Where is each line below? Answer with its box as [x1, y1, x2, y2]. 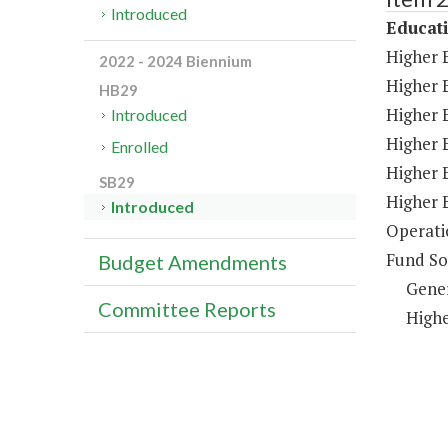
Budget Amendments [98, 250, 287, 275]
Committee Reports [98, 297, 276, 322]
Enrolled [111, 137, 169, 157]
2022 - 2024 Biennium [99, 52, 252, 71]
